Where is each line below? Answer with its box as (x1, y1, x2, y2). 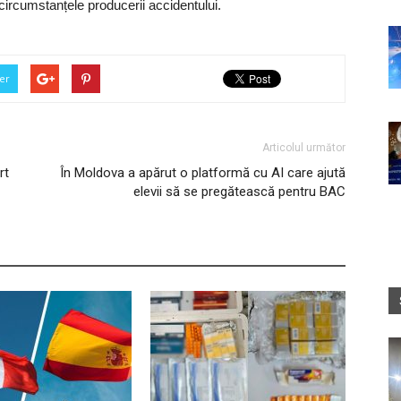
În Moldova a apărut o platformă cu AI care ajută (60, 165, 346, 182)
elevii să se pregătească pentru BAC (133, 183, 346, 200)
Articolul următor (262, 141, 346, 155)
